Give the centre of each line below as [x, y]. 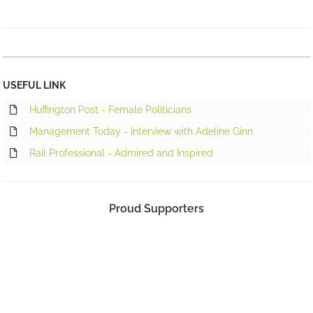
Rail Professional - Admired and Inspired [122, 153]
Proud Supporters [156, 209]
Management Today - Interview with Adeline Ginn [141, 132]
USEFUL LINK [35, 86]
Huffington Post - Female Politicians [111, 110]
